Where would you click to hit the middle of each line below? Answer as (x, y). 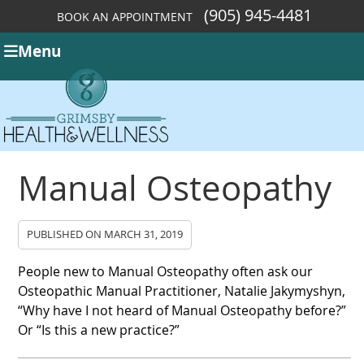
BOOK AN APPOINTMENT (124, 17)
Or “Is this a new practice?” (99, 329)
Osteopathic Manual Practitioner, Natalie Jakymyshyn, (182, 290)
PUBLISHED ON (66, 234)
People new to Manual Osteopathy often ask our (166, 271)
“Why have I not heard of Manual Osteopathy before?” (182, 310)
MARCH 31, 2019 (144, 234)
